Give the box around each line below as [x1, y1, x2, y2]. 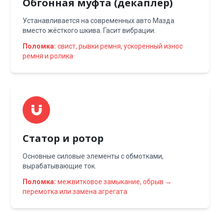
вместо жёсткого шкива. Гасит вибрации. [23, 27, 156, 34]
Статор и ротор [23, 132, 104, 145]
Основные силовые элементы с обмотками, [23, 152, 164, 160]
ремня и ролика [23, 52, 74, 60]
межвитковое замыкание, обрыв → [56, 178, 172, 186]
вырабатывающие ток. [23, 162, 97, 170]
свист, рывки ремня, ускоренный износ [56, 42, 183, 50]
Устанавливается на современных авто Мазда [23, 17, 175, 25]
